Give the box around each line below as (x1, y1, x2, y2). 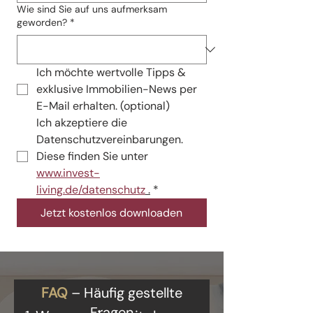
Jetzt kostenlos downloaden (41, 205, 183, 220)
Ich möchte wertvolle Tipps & (36, 65, 186, 80)
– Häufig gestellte (71, 284, 182, 302)
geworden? (17, 16, 67, 29)
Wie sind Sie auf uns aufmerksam (17, 3, 167, 15)
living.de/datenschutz (36, 182, 145, 197)
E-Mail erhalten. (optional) (36, 99, 170, 113)
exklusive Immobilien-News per (36, 82, 197, 96)
